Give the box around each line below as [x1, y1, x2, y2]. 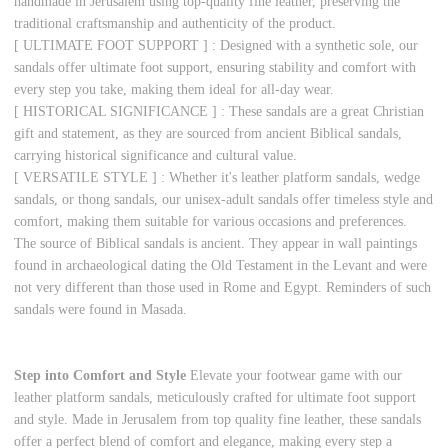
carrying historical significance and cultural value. [14, 148, 298, 164]
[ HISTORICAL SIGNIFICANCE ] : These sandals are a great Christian [14, 104, 425, 120]
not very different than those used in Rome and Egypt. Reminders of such [14, 280, 432, 296]
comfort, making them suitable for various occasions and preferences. [14, 214, 408, 230]
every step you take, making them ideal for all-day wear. [14, 82, 335, 98]
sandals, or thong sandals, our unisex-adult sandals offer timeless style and [14, 192, 434, 208]
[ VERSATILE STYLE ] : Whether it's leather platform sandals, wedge [14, 170, 421, 186]
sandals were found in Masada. [14, 302, 188, 318]
